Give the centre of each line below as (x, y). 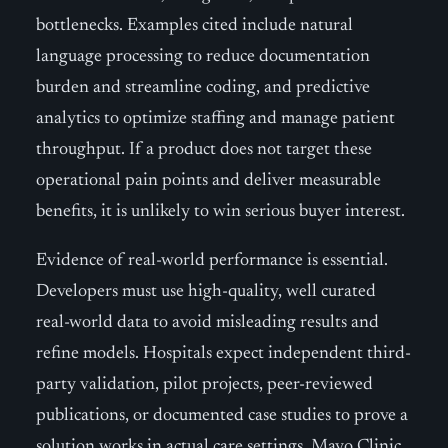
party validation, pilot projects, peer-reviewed (204, 385)
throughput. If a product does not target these (204, 150)
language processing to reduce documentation (203, 57)
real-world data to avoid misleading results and (207, 323)
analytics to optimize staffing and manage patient (215, 119)
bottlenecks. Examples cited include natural (194, 26)
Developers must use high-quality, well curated (206, 292)
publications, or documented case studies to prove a (222, 416)
